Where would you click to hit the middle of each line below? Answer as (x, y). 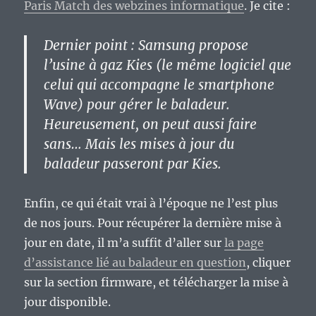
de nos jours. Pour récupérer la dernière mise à (153, 223)
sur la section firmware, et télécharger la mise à (157, 282)
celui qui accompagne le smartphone (159, 85)
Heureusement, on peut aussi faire (151, 124)
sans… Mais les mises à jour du (139, 144)
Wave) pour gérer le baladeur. (137, 105)
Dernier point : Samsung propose (146, 45)
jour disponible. (68, 302)
